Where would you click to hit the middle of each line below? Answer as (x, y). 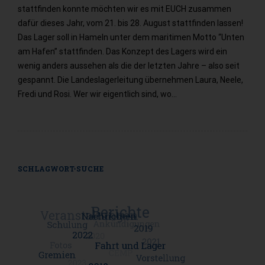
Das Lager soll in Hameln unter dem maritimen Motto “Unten (131, 38)
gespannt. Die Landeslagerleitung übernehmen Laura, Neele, (130, 80)
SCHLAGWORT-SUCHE (61, 169)
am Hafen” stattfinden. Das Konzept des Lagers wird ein (122, 52)
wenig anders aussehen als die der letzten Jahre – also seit (129, 66)
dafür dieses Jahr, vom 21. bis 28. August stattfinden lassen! (130, 23)
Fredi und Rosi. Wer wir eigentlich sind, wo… (97, 94)
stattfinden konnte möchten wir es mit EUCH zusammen (125, 9)
